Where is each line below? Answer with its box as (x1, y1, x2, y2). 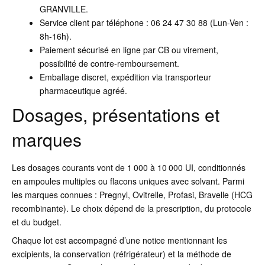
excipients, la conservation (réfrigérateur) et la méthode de (12, 248, 231, 260)
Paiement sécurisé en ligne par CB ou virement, (39, 44, 218, 56)
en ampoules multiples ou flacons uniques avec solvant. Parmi (12, 175, 244, 188)
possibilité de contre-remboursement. (39, 57, 179, 70)
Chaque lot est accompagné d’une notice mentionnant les (12, 234, 227, 247)
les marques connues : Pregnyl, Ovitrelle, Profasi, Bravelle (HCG (12, 189, 253, 201)
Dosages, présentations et (12, 102, 219, 128)
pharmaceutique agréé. (39, 85, 127, 97)
